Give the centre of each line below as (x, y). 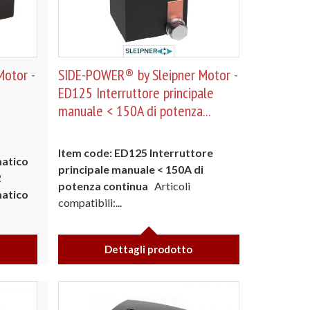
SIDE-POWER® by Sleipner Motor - (147, 75)
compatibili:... (90, 202)
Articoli (171, 186)
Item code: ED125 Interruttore (135, 153)
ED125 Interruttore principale (136, 93)
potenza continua (104, 186)
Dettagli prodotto (149, 249)
